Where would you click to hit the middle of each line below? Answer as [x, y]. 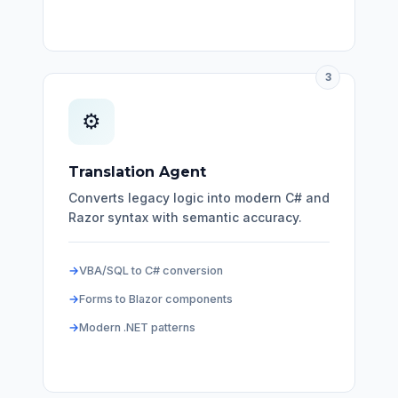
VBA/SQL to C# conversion [151, 270]
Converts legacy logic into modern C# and [199, 197]
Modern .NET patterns [137, 327]
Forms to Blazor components [156, 298]
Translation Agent [137, 171]
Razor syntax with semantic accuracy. [185, 217]
